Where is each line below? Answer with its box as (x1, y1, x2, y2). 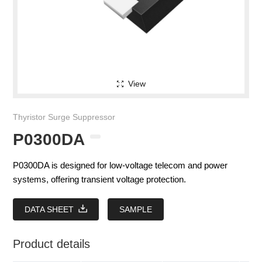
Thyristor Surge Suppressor (13, 112, 116, 122)
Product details (13, 237, 91, 251)
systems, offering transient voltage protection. (13, 174, 187, 185)
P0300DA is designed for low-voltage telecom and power (13, 160, 228, 171)
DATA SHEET (25, 205, 74, 215)
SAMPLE (119, 205, 153, 215)
